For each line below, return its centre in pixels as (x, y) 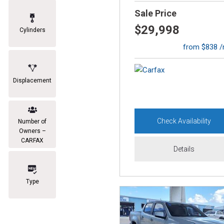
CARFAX (32, 140)
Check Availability (184, 121)
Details (184, 149)
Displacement (32, 80)
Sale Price (155, 13)
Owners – (32, 131)
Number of (32, 121)
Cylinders (32, 30)
